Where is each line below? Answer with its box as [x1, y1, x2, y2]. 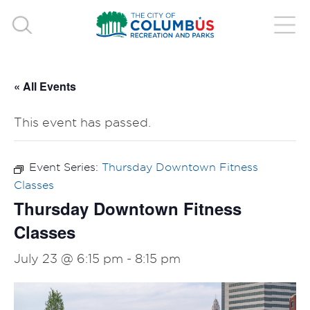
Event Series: [29, 161, 102, 173]
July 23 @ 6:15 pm [14, 252, 123, 265]
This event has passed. [14, 116, 151, 129]
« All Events [14, 78, 76, 94]
